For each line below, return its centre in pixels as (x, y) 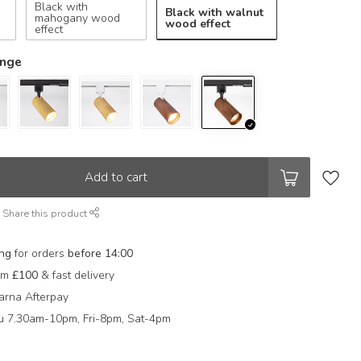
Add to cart (116, 177)
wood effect (198, 23)
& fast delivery (77, 275)
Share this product (46, 213)
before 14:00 (101, 253)
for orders (40, 253)
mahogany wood (78, 18)
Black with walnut (215, 12)
